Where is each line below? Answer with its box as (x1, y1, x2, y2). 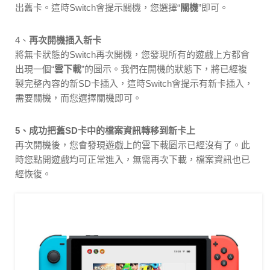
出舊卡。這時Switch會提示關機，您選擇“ (15, 2, 180, 13)
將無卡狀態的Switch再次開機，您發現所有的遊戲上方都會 (15, 49, 250, 60)
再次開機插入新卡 (29, 35, 101, 46)
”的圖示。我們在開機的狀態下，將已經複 (81, 64, 247, 75)
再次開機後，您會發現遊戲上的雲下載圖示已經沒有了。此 (15, 140, 250, 151)
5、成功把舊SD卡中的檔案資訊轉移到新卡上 (15, 125, 195, 136)
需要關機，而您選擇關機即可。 (15, 93, 142, 104)
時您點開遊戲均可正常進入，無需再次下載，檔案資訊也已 (15, 154, 250, 165)
